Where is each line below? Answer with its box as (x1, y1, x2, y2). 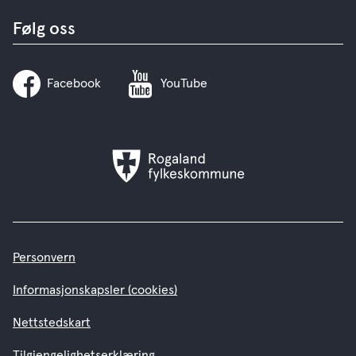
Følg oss (13, 21, 75, 39)
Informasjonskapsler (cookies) (13, 284, 177, 297)
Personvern (13, 251, 75, 265)
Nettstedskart (13, 316, 91, 330)
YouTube (161, 77, 207, 91)
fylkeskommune (176, 170, 265, 184)
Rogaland (176, 150, 229, 164)
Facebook (47, 77, 101, 91)
